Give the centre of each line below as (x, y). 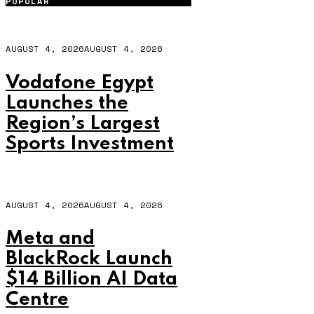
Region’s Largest (83, 123)
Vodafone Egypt (80, 83)
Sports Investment (90, 144)
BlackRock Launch (89, 259)
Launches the (67, 103)
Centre (37, 300)
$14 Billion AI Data (91, 280)
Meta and (50, 239)
